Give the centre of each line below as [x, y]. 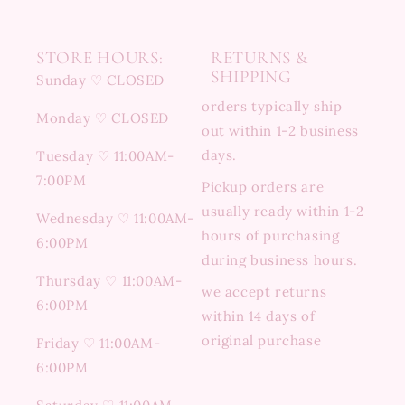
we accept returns [264, 292]
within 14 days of [259, 316]
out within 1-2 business [280, 131]
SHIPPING [251, 77]
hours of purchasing [271, 235]
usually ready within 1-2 [283, 211]
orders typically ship [272, 106]
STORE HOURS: [100, 58]
